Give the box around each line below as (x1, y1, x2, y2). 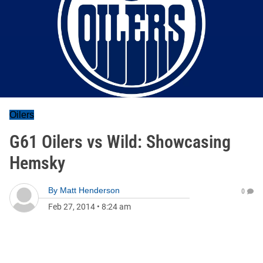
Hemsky (9, 153, 65, 173)
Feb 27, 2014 (48, 202, 95, 211)
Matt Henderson (60, 186, 120, 195)
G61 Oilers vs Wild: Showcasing (9, 131, 231, 152)
